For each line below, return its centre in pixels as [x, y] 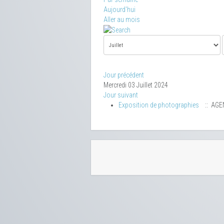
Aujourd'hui [119, 9]
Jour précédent [124, 75]
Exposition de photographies [159, 105]
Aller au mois [122, 19]
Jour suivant [121, 95]
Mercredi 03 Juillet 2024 [136, 85]
